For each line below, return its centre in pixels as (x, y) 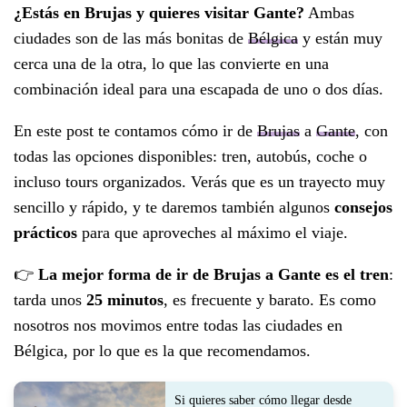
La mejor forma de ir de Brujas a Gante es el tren (213, 274)
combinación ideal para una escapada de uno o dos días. (199, 89)
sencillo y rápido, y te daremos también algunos (174, 207)
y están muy (340, 38)
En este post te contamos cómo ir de (135, 131)
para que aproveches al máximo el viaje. (213, 233)
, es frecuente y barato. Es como (270, 300)
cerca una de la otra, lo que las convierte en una (171, 64)
